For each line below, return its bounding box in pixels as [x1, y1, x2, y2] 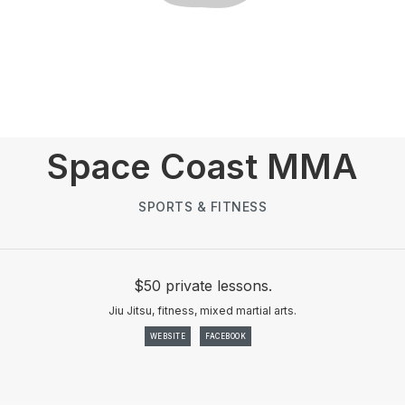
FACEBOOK [205, 332, 247, 341]
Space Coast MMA [47, 146, 358, 187]
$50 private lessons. [133, 277, 272, 295]
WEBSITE [149, 332, 186, 341]
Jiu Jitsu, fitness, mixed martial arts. [108, 304, 297, 317]
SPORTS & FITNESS [138, 199, 267, 214]
